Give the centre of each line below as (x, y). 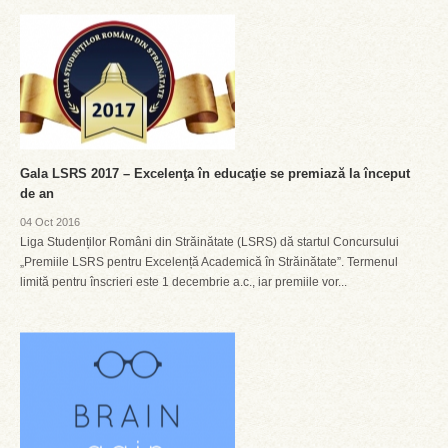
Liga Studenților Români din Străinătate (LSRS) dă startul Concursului (209, 242)
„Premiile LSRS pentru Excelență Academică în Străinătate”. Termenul (209, 262)
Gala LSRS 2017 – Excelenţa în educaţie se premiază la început (215, 173)
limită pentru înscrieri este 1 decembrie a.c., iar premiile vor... (183, 282)
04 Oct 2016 (50, 222)
